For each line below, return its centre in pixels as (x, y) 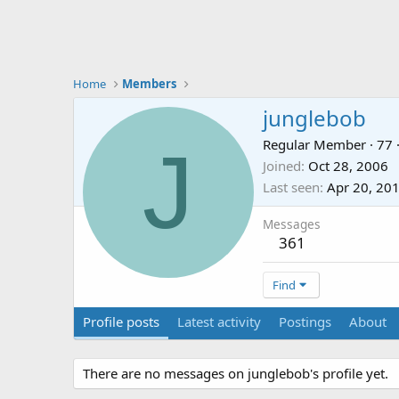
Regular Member (314, 145)
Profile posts (121, 322)
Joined (282, 166)
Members (150, 84)
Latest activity (219, 322)
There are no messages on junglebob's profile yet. (236, 374)
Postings (305, 322)
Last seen (291, 187)
